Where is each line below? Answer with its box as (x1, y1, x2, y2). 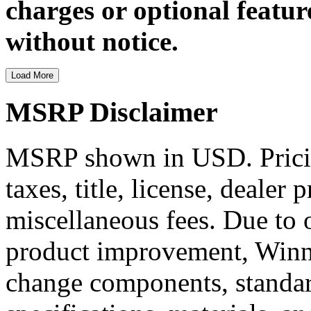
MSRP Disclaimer (6, 96, 218, 128)
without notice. (6, 26, 178, 57)
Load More (11, 70, 53, 81)
